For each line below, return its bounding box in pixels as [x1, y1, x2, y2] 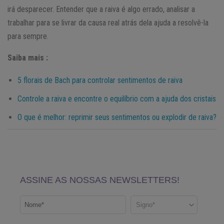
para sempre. [7, 31, 48, 41]
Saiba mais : [7, 52, 48, 62]
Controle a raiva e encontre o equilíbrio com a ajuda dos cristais [17, 93, 216, 103]
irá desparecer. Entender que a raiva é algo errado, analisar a [7, 4, 195, 14]
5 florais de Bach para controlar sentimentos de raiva [17, 75, 182, 85]
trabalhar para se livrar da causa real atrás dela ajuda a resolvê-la [7, 17, 208, 27]
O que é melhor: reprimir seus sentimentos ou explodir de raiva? [17, 112, 216, 122]
